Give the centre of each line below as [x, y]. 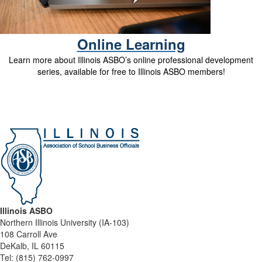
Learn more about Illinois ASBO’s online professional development [131, 59]
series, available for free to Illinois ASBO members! [131, 71]
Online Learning [131, 44]
